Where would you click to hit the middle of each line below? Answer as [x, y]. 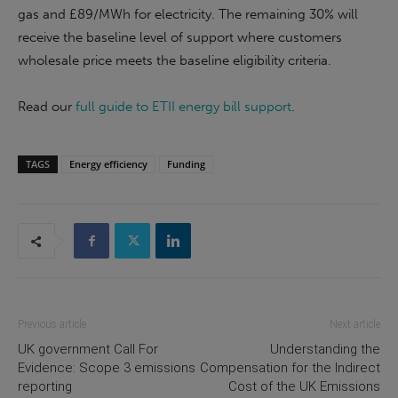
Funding [186, 164]
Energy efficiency [108, 164]
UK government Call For [88, 349]
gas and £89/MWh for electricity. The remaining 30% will [188, 14]
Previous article [52, 324]
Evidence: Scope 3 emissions [107, 368]
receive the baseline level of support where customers [180, 37]
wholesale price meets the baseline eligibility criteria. [175, 60]
